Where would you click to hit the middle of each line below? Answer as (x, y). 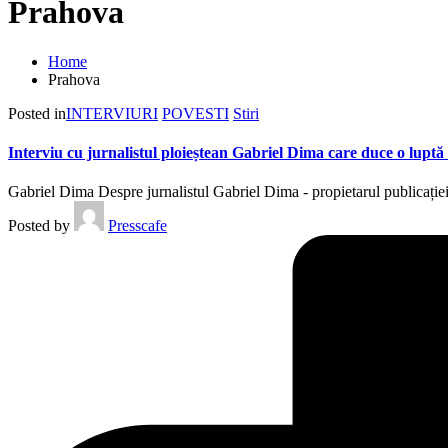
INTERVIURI (112, 113)
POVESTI (195, 113)
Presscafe (137, 226)
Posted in (37, 113)
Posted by (39, 226)
